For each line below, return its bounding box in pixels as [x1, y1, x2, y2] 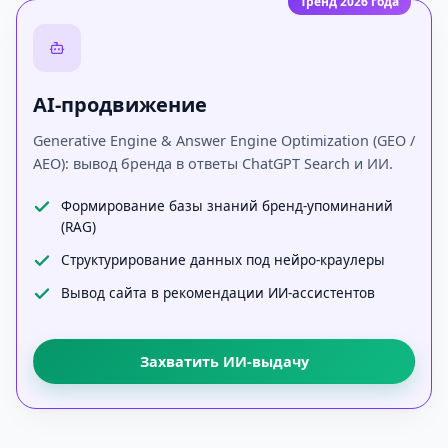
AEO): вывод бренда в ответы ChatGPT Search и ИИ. [33, 154, 393, 173]
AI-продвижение [33, 91, 207, 118]
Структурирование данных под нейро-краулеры [61, 250, 385, 269]
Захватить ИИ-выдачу [139, 352, 309, 371]
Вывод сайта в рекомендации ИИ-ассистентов [61, 283, 375, 302]
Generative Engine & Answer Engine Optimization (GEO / [33, 131, 415, 150]
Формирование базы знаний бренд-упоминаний [61, 196, 393, 215]
